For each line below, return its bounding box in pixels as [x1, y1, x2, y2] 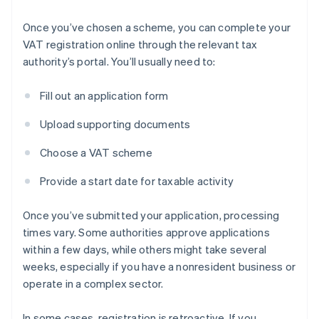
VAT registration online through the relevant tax [23, 37, 258, 52]
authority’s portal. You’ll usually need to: [23, 54, 216, 69]
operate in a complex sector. [23, 276, 164, 291]
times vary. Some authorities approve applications [23, 225, 270, 240]
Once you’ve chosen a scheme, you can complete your [23, 20, 291, 35]
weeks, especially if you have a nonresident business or [23, 259, 296, 274]
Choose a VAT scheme [40, 145, 152, 160]
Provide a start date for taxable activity [40, 174, 234, 189]
